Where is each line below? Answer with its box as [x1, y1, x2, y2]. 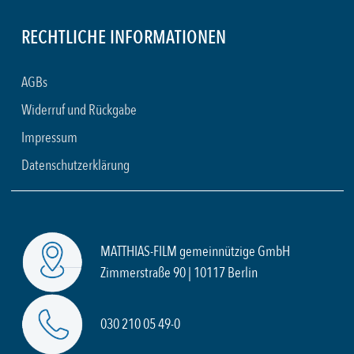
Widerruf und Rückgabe [21, 100, 137, 120]
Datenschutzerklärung [21, 156, 130, 175]
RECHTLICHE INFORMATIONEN [21, 26, 226, 50]
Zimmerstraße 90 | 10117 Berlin [100, 262, 258, 283]
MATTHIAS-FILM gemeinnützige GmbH [100, 241, 290, 262]
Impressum [21, 128, 77, 148]
